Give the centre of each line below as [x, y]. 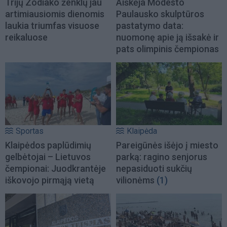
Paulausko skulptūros [160, 14]
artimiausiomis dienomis [55, 14]
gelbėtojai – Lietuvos [48, 157]
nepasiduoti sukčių [154, 168]
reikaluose [26, 37]
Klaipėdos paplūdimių [48, 145]
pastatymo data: [150, 25]
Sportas [30, 131]
